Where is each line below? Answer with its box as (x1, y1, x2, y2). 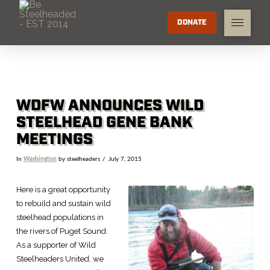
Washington (23, 155, 57, 162)
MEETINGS (16, 129, 93, 150)
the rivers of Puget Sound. (16, 227, 108, 236)
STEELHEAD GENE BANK (16, 112, 192, 133)
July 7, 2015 (108, 155, 142, 162)
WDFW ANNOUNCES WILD (16, 95, 204, 116)
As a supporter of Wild (16, 240, 96, 250)
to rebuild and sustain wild (16, 199, 111, 209)
